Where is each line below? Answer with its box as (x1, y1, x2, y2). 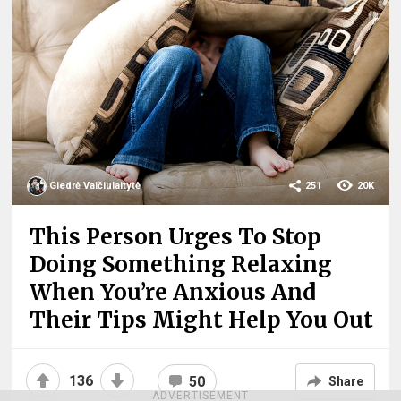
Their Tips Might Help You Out (30, 306, 374, 335)
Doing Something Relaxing (30, 251, 333, 279)
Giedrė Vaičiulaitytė (49, 180, 141, 192)
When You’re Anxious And (30, 278, 317, 307)
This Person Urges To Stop (30, 223, 322, 252)
